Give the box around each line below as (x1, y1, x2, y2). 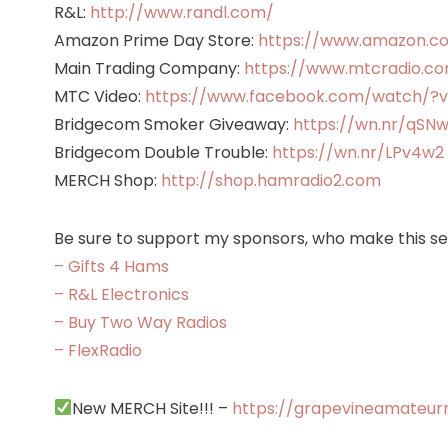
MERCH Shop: (53, 168, 161, 192)
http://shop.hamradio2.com (160, 168, 381, 192)
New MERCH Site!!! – (71, 396, 232, 420)
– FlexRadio (53, 338, 142, 362)
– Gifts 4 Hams (53, 254, 169, 278)
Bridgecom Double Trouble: (53, 140, 272, 164)
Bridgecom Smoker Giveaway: (53, 112, 293, 136)
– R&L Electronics (53, 282, 189, 306)
